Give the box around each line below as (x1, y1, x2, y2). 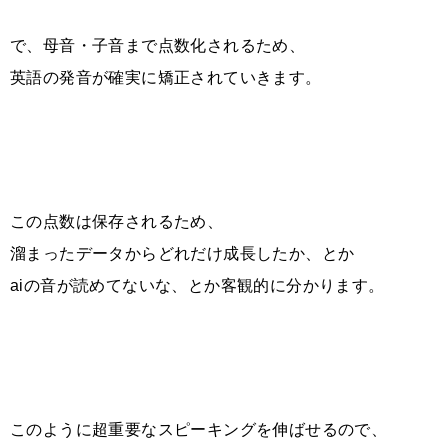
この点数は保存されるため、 (10, 212, 224, 230)
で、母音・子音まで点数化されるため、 (10, 36, 306, 54)
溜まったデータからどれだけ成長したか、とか (10, 244, 355, 262)
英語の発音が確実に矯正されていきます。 (10, 68, 322, 86)
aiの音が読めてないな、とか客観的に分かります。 (10, 276, 385, 294)
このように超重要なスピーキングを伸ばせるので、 (10, 420, 388, 438)
